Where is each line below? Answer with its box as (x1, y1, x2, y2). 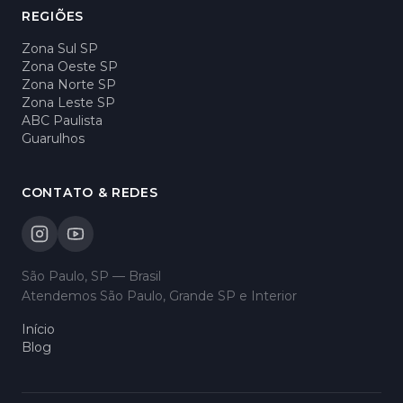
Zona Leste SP (22, 94, 115, 111)
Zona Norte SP (22, 76, 116, 93)
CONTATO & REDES (22, 184, 158, 201)
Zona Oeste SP (22, 58, 118, 75)
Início (22, 321, 55, 337)
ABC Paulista (22, 112, 103, 129)
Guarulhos (22, 130, 85, 147)
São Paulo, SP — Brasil (22, 268, 161, 284)
